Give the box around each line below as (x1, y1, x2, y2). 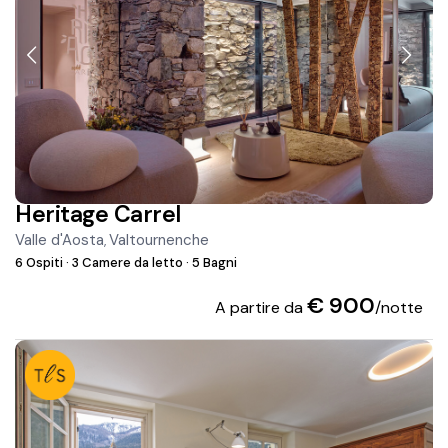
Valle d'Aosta (15, 230, 105, 251)
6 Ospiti (15, 254, 67, 272)
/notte (374, 297, 423, 319)
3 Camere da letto (69, 254, 187, 272)
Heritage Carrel (15, 199, 181, 230)
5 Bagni (189, 254, 238, 272)
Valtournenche (109, 230, 210, 251)
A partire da (214, 297, 307, 319)
